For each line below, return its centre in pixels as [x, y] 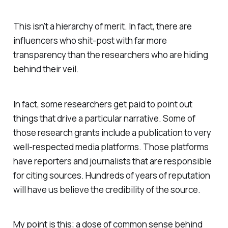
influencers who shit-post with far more [90, 40]
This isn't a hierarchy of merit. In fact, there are [102, 26]
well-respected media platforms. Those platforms [111, 147]
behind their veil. [46, 69]
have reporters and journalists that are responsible [112, 161]
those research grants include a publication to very [112, 132]
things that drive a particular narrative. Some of [104, 118]
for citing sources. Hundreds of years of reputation [111, 175]
